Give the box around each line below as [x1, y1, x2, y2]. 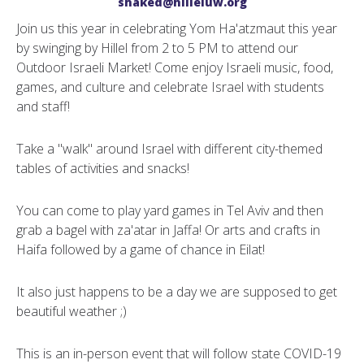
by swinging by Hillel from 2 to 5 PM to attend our [16, 39, 298, 57]
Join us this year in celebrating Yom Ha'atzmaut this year [16, 19, 337, 37]
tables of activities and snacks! [16, 159, 189, 177]
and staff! [16, 97, 70, 115]
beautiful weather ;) [16, 302, 127, 320]
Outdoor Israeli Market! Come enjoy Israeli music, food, [16, 58, 333, 76]
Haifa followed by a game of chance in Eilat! [16, 240, 265, 258]
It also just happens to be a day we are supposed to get [16, 283, 337, 301]
